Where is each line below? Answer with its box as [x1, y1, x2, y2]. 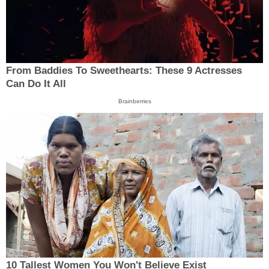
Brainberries [118, 97, 151, 104]
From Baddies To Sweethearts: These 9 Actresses [6, 64, 242, 76]
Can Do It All [6, 77, 66, 89]
